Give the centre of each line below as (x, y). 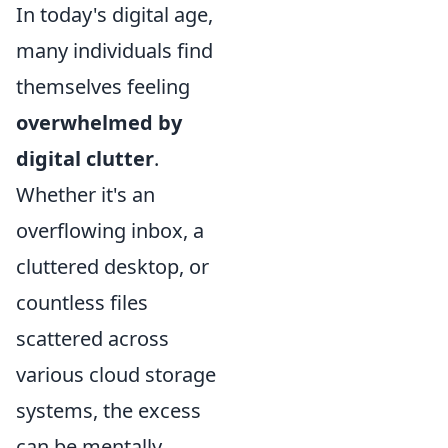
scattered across (92, 338)
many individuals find (114, 50)
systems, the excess (108, 410)
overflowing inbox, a (110, 230)
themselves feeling (103, 86)
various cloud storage (116, 374)
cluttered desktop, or (112, 266)
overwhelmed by (99, 122)
